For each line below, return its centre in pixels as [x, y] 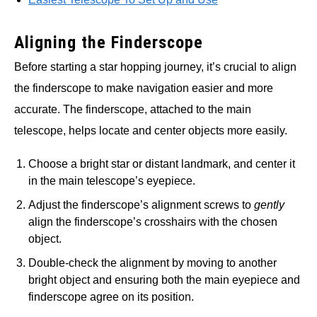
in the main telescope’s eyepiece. [112, 180]
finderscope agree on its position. [111, 296]
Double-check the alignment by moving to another [152, 263]
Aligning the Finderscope [109, 42]
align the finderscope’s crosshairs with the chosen [153, 221]
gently [269, 204]
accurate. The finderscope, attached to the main [133, 109]
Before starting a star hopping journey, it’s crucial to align [155, 67]
